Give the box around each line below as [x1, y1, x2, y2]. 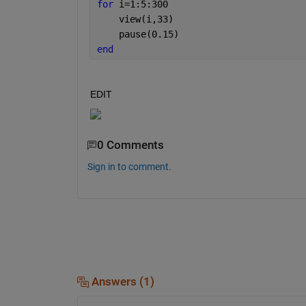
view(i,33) [96, 14, 173, 25]
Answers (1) [88, 275, 154, 288]
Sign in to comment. [87, 161, 171, 172]
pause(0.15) [96, 29, 179, 40]
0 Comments [96, 139, 164, 152]
